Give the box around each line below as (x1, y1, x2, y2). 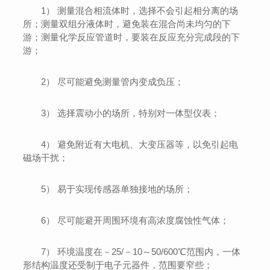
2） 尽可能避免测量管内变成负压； (41, 77, 184, 87)
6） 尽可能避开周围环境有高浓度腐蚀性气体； (41, 215, 230, 226)
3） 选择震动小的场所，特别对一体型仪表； (41, 108, 221, 119)
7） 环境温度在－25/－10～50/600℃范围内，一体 (41, 246, 241, 257)
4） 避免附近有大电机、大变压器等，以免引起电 (41, 139, 239, 150)
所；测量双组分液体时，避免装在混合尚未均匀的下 (23, 19, 231, 30)
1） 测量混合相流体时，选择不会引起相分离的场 (41, 5, 239, 16)
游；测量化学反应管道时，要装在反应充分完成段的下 (23, 32, 240, 43)
